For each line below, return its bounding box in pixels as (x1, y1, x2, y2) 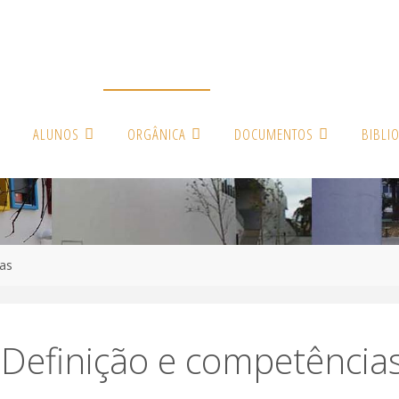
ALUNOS (33, 124, 80, 144)
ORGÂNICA (127, 124, 187, 144)
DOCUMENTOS (233, 124, 313, 144)
